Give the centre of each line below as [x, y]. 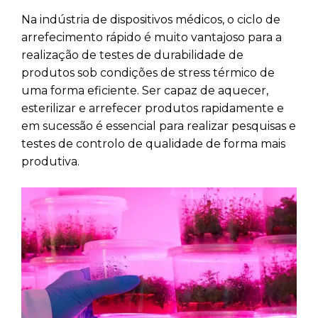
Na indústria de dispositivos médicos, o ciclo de [151, 19]
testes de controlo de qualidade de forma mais [153, 143]
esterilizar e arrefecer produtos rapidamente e [153, 108]
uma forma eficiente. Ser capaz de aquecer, [145, 90]
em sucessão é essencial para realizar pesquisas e [159, 126]
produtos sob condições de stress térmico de [148, 72]
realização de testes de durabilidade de [132, 55]
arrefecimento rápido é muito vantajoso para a [152, 37]
